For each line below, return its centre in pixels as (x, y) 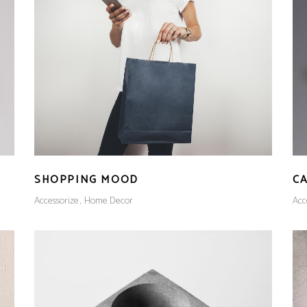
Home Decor (109, 201)
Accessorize (57, 201)
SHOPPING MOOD (86, 180)
